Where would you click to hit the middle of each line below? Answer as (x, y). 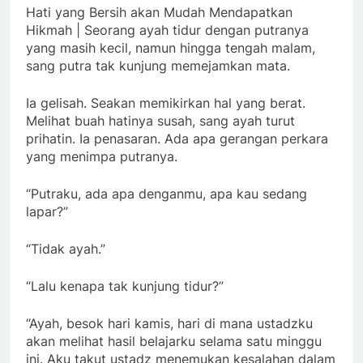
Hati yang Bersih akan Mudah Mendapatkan (159, 12)
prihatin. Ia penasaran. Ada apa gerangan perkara (177, 138)
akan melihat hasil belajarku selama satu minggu (174, 341)
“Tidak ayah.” (66, 248)
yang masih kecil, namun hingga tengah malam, (171, 47)
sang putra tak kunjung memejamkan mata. (158, 65)
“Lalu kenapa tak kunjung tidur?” (125, 286)
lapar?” (47, 211)
